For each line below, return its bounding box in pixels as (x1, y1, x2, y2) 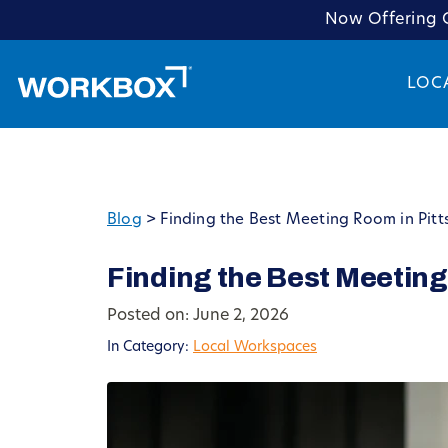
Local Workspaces (193, 340, 317, 355)
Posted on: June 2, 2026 (107, 308, 289, 324)
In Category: (107, 340, 193, 355)
